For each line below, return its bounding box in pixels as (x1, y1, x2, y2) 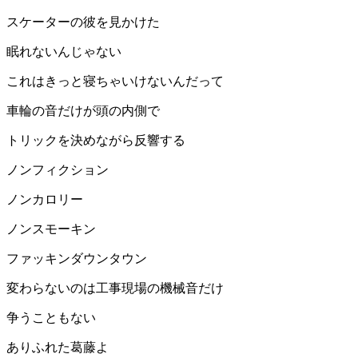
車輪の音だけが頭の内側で (6, 104, 160, 118)
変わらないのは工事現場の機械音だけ (6, 281, 224, 296)
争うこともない (6, 311, 96, 325)
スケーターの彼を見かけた (6, 15, 160, 30)
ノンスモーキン (6, 222, 96, 237)
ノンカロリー (6, 193, 83, 207)
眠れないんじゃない (6, 45, 121, 59)
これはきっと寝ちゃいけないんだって (6, 74, 224, 89)
